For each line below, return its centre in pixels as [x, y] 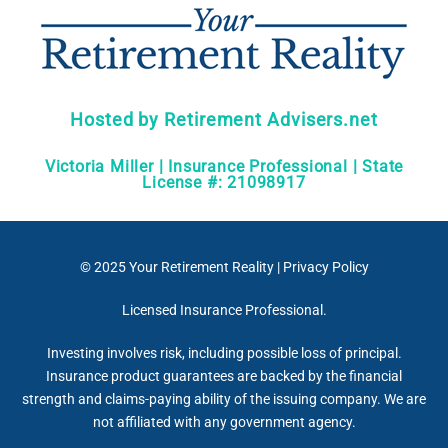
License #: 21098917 [224, 182]
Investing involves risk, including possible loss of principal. [224, 353]
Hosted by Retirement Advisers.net [224, 119]
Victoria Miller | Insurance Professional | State [224, 166]
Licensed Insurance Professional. [224, 310]
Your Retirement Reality [201, 267]
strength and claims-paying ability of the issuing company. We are [224, 399]
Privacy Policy [325, 267]
